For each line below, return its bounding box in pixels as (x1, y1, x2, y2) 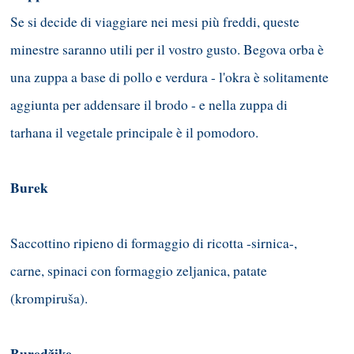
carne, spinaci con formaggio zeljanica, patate (10, 261, 267, 280)
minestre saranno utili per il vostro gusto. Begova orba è (10, 40, 324, 58)
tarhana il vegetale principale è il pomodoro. (10, 122, 258, 141)
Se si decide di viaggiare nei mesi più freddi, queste (10, 12, 299, 31)
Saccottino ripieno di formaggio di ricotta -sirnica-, (10, 233, 297, 252)
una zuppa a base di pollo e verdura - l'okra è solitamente (10, 67, 329, 86)
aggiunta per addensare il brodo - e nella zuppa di (10, 95, 288, 114)
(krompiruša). (10, 288, 88, 307)
